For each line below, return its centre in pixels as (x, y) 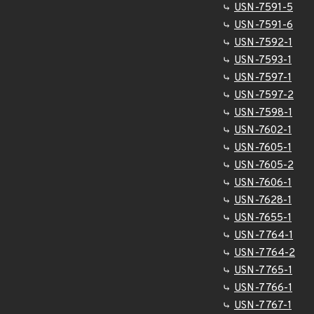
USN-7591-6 (264, 26)
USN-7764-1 (264, 236)
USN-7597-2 (264, 96)
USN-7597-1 (263, 78)
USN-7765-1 (263, 271)
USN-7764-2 (265, 253)
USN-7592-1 (263, 43)
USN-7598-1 (263, 113)
